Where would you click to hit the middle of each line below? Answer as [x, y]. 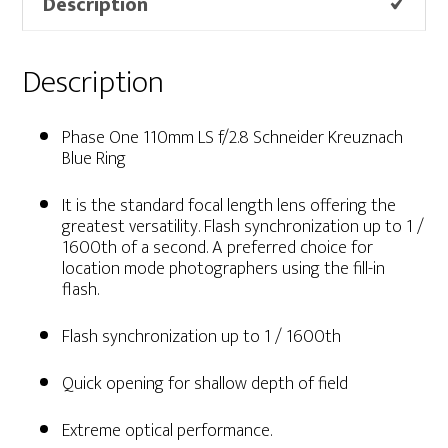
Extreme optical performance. [167, 430]
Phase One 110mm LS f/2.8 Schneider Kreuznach [233, 137]
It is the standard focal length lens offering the [229, 205]
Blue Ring [94, 158]
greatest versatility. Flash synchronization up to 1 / [243, 226]
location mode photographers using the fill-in [224, 268]
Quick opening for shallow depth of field [205, 383]
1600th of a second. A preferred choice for [218, 247]
